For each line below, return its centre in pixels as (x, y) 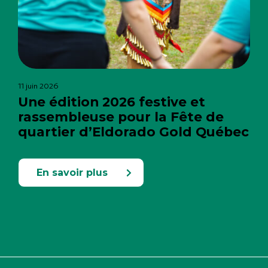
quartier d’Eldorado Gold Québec (133, 132)
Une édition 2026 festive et (112, 102)
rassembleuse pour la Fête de (121, 117)
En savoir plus (72, 173)
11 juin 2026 (38, 86)
